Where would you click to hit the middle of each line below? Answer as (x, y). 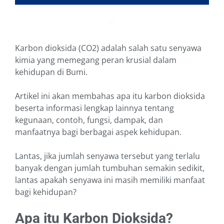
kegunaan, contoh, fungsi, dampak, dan (89, 120)
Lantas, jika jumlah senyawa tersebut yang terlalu (107, 156)
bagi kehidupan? (47, 192)
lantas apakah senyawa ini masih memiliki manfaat (110, 180)
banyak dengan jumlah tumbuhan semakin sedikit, (110, 168)
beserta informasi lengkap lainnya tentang (94, 108)
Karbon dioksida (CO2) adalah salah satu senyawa (108, 48)
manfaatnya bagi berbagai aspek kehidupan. (98, 132)
